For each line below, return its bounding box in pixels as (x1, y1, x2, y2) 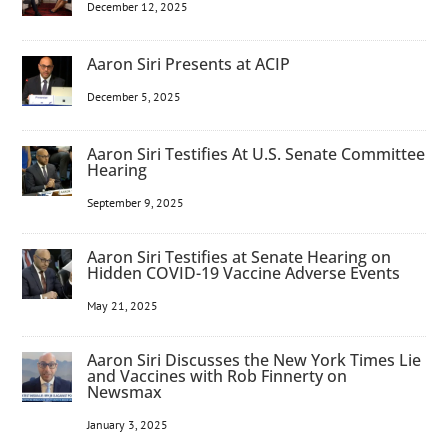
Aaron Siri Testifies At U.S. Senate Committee (87, 143, 426, 166)
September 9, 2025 (87, 195, 185, 211)
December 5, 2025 (87, 89, 182, 105)
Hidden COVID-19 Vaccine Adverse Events (87, 262, 401, 285)
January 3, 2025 (87, 417, 169, 433)
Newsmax (87, 381, 163, 404)
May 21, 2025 (87, 298, 159, 314)
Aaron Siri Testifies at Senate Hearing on (87, 246, 392, 269)
